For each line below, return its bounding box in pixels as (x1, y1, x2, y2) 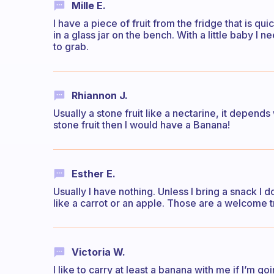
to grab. (53, 40, 89, 53)
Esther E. (72, 168, 116, 180)
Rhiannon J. (72, 89, 128, 102)
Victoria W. (72, 246, 125, 259)
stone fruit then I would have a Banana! (53, 119, 230, 131)
